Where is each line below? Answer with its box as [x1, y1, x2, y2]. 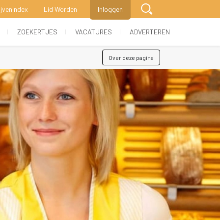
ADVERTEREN [130, 27, 170, 36]
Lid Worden [44, 5, 77, 13]
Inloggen [98, 5, 123, 13]
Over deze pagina [109, 54, 154, 61]
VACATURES [75, 27, 112, 36]
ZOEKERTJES [17, 27, 57, 36]
